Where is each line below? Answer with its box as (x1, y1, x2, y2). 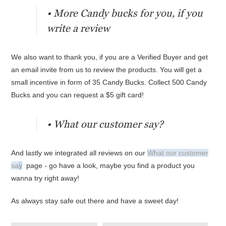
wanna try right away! (11, 174, 80, 182)
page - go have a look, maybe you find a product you (26, 161, 195, 169)
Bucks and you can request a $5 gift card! (11, 91, 144, 99)
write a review (47, 23, 110, 34)
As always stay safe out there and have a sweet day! (11, 197, 179, 205)
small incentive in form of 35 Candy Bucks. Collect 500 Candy (11, 78, 207, 86)
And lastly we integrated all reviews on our (11, 149, 148, 157)
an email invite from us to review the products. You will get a (11, 66, 202, 74)
